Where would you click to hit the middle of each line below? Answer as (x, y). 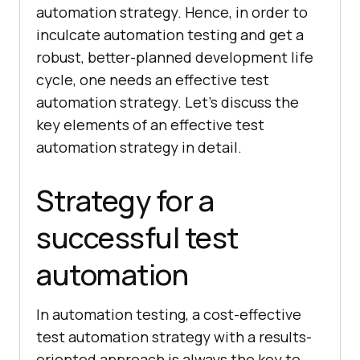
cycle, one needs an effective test (153, 79)
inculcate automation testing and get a (170, 34)
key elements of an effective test (150, 124)
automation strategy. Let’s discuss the (168, 102)
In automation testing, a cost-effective (169, 314)
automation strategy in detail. (139, 147)
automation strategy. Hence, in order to (172, 12)
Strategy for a (125, 200)
